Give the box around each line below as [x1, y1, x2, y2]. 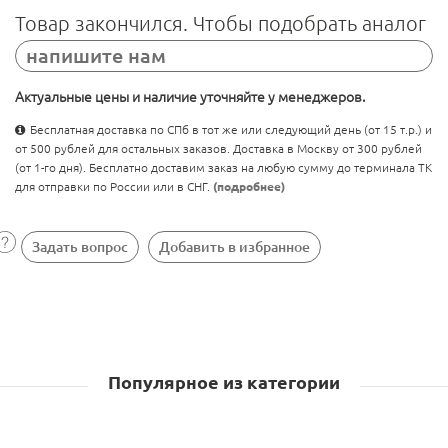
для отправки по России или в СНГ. [15, 180, 213, 194]
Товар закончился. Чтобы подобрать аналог [15, 12, 426, 36]
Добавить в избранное [159, 239, 310, 256]
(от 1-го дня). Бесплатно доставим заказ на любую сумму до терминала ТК [15, 161, 432, 175]
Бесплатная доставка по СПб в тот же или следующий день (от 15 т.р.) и [30, 123, 432, 137]
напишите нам [26, 44, 166, 68]
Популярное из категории [108, 372, 340, 393]
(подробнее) [213, 180, 285, 194]
